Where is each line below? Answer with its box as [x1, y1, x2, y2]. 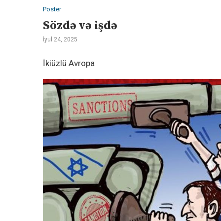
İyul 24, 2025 [43, 36, 77, 43]
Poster [43, 5, 61, 13]
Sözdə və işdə [43, 18, 117, 33]
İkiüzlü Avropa [43, 58, 95, 68]
